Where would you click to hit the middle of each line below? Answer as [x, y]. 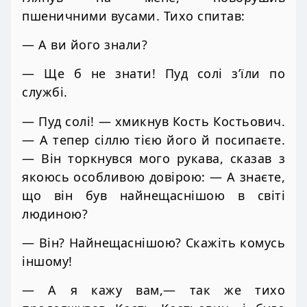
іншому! [47, 261]
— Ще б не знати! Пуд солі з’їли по [153, 74]
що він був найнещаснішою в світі [153, 195]
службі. [45, 92]
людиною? [55, 213]
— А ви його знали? [85, 44]
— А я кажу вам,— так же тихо [153, 290]
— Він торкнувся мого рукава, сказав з [153, 158]
